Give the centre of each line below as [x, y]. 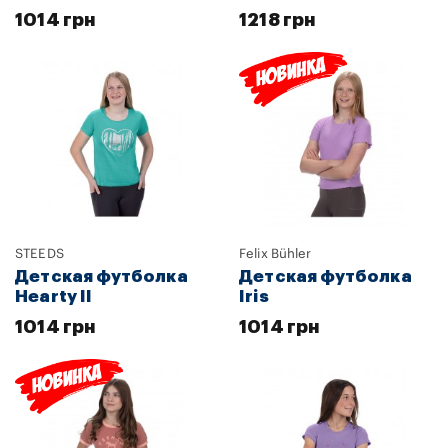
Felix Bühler [275, 253]
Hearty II [54, 296]
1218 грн [277, 19]
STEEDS [39, 253]
